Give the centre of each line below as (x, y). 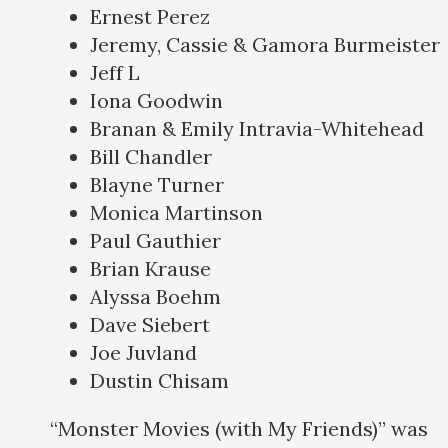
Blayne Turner (157, 185)
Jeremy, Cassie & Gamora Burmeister (265, 45)
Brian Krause (150, 269)
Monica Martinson (176, 213)
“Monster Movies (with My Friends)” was (239, 429)
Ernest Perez (150, 17)
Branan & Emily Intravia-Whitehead (257, 129)
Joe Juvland (143, 353)
